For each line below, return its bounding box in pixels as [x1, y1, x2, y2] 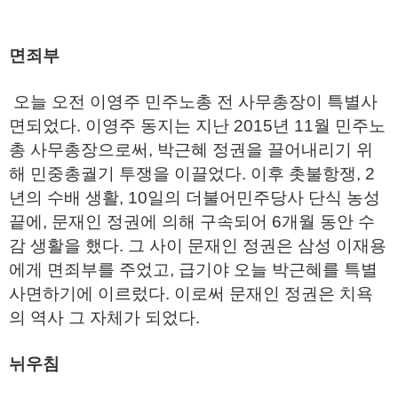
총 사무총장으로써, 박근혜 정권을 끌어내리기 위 [9, 140, 373, 159]
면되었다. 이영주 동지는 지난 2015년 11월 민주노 [9, 116, 386, 135]
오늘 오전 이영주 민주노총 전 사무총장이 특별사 [9, 92, 378, 111]
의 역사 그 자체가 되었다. [9, 308, 204, 327]
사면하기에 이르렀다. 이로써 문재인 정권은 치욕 [9, 284, 373, 303]
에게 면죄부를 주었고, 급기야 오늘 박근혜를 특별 [9, 260, 378, 279]
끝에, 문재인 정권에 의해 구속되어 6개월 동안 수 [9, 212, 375, 231]
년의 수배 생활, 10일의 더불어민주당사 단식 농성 [9, 188, 380, 207]
